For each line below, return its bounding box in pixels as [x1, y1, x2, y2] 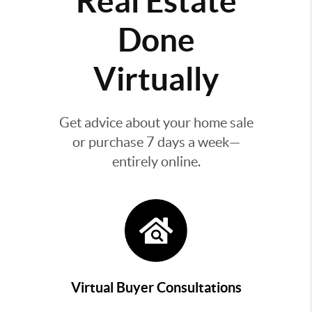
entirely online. [111, 154, 201, 169]
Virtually [93, 61, 219, 97]
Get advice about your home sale [58, 115, 253, 130]
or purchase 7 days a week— [72, 134, 240, 150]
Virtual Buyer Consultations [70, 279, 242, 295]
